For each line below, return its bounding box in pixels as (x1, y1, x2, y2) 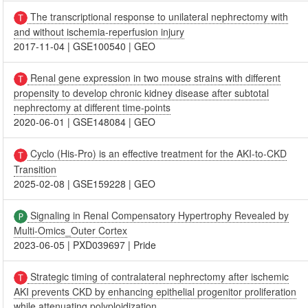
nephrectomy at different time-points (14, 100, 171, 115)
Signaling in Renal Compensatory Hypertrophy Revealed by (27, 208, 289, 222)
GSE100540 (73, 38, 126, 53)
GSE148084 (73, 115, 126, 129)
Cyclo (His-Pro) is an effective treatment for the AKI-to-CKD (27, 146, 287, 161)
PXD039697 (73, 237, 126, 252)
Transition (14, 162, 57, 176)
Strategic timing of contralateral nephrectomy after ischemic (27, 269, 289, 283)
